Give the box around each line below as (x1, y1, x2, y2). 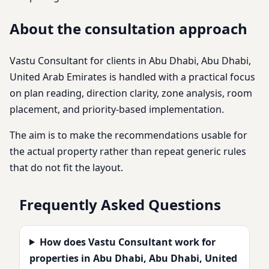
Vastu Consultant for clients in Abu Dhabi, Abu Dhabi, (10, 53, 251, 67)
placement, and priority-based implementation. (10, 102, 224, 116)
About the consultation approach (10, 18, 247, 38)
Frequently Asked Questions (19, 194, 221, 214)
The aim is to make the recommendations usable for (10, 128, 247, 142)
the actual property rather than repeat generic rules (10, 144, 246, 158)
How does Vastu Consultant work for (39, 235, 216, 249)
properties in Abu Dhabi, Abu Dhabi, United (29, 251, 237, 265)
